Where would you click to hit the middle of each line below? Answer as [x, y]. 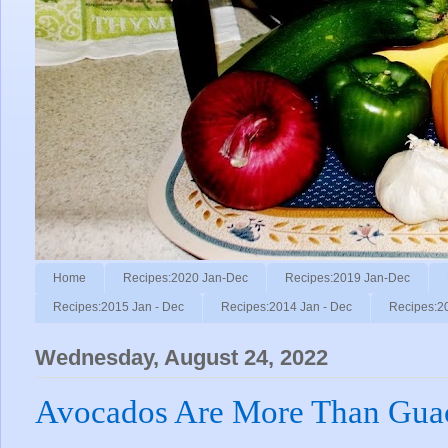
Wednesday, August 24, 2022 [181, 358]
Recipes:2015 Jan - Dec [118, 307]
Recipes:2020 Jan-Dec [185, 277]
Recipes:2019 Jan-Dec [347, 277]
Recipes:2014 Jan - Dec [286, 307]
